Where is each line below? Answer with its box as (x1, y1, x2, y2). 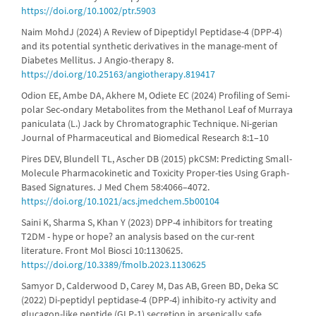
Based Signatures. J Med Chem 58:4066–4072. (21, 181, 209, 193)
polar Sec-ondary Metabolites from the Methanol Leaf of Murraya (21, 103, 293, 116)
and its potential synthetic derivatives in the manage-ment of (21, 39, 277, 52)
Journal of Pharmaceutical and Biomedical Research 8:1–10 (21, 131, 269, 144)
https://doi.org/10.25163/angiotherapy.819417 (21, 68, 215, 80)
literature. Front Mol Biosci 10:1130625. (21, 244, 183, 257)
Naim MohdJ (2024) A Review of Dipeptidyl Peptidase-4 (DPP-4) (21, 25, 282, 38)
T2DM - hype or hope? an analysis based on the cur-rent (21, 230, 255, 243)
